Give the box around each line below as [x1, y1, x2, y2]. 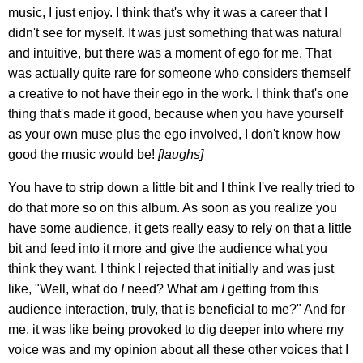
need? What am [124, 282, 221, 297]
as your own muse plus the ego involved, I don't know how [8, 127, 340, 142]
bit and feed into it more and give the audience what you [8, 241, 327, 256]
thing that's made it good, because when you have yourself [8, 107, 343, 122]
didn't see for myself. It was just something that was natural [8, 26, 342, 41]
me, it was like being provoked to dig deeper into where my [8, 322, 344, 337]
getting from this [224, 282, 318, 297]
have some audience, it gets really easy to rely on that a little [8, 221, 352, 236]
